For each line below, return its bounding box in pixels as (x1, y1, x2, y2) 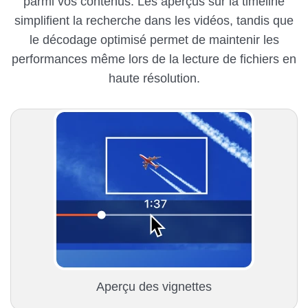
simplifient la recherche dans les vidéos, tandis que (14, 14, 294, 28)
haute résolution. (108, 71, 200, 86)
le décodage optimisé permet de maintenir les (29, 33, 279, 47)
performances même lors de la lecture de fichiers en (12, 52, 296, 67)
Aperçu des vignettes (96, 280, 212, 294)
